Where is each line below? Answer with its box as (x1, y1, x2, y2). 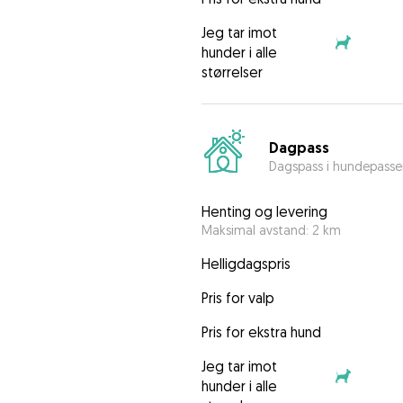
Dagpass (268, 138, 329, 157)
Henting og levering (201, 202, 327, 221)
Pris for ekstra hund (201, 323, 321, 342)
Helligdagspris (201, 255, 291, 273)
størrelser (201, 63, 263, 82)
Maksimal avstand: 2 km (201, 222, 341, 238)
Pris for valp (201, 289, 274, 308)
